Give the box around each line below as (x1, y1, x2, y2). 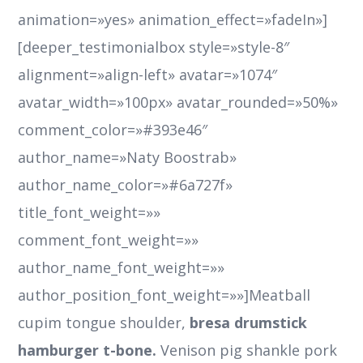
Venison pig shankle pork (156, 340, 338, 361)
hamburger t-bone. (18, 340, 157, 361)
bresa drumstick (186, 313, 308, 333)
